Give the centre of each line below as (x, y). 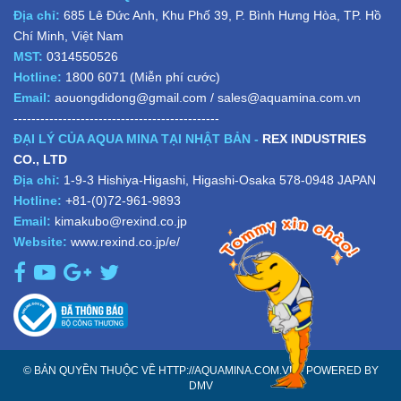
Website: (40, 241)
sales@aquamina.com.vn (289, 97)
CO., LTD (40, 159)
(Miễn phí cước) (173, 77)
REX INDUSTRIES (314, 138)
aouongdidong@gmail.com (131, 97)
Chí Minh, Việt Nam (68, 35)
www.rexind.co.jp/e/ (125, 241)
